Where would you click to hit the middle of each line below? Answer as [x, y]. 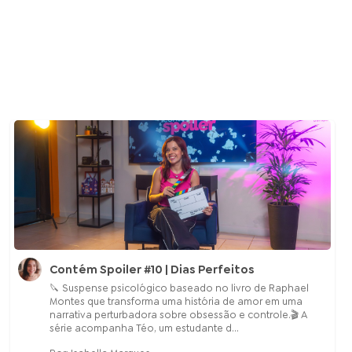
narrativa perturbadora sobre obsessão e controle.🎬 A [178, 315]
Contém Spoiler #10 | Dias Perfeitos [152, 270]
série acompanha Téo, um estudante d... [144, 328]
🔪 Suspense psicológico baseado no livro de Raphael [179, 288]
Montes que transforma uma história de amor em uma [176, 302]
